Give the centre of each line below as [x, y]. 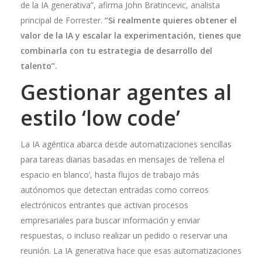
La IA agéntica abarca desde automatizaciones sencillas [126, 144]
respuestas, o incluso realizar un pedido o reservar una [124, 235]
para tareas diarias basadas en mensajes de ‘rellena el [123, 159]
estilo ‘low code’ [100, 118]
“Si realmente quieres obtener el [171, 20]
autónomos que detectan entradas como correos [115, 190]
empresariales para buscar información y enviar [110, 220]
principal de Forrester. [63, 20]
